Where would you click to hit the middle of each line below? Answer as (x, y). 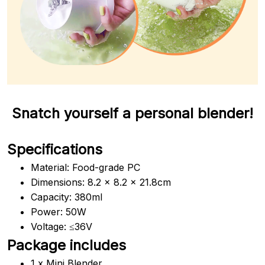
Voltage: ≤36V (62, 226)
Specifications (55, 149)
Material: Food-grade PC (85, 167)
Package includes (67, 245)
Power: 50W (59, 211)
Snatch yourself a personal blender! (132, 113)
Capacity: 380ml (67, 197)
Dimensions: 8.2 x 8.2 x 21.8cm (101, 182)
